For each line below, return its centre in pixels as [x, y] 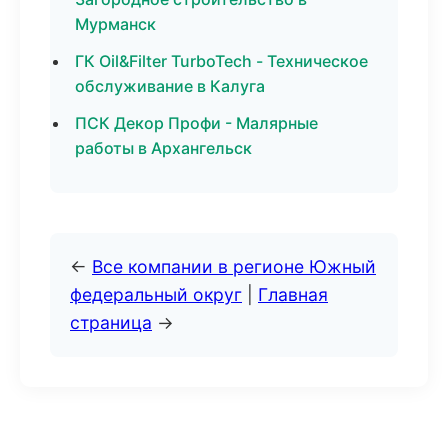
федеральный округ [156, 294]
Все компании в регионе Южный [234, 266]
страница [111, 322]
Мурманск [115, 24]
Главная [293, 294]
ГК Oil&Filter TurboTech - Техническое [221, 61]
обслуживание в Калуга [170, 86]
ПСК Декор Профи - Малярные [196, 123]
